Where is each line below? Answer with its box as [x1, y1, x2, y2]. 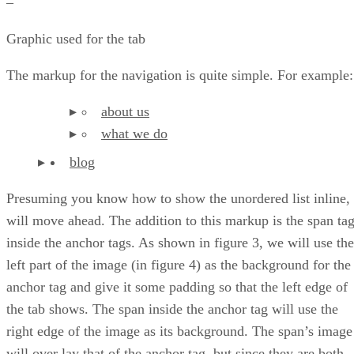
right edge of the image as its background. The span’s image [6, 323, 352, 340]
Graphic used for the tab [6, 31, 145, 47]
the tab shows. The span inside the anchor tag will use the [6, 301, 338, 318]
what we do [101, 126, 168, 142]
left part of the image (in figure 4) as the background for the [6, 257, 351, 273]
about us [101, 104, 149, 120]
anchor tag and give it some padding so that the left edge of [6, 279, 348, 296]
